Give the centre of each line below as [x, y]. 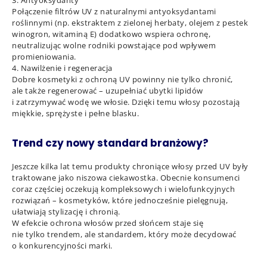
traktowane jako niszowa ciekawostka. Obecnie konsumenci [126, 178]
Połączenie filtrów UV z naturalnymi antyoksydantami [114, 11]
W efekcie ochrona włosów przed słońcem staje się [108, 223]
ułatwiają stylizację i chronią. [66, 212]
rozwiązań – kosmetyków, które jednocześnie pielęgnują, [120, 200]
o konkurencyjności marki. [62, 246]
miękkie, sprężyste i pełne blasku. [75, 113]
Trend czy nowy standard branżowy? [110, 143]
